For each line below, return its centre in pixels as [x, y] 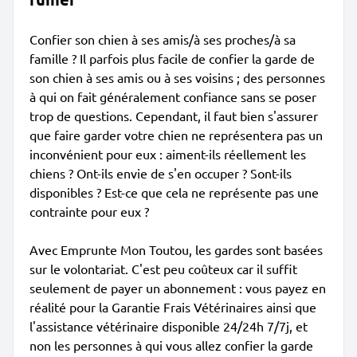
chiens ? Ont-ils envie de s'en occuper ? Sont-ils [161, 173]
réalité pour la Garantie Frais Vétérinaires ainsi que [173, 307]
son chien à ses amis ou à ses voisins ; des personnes [177, 77]
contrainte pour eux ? [89, 211]
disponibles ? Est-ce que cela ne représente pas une [174, 192]
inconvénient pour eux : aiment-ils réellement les [168, 154]
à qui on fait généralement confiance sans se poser [173, 96]
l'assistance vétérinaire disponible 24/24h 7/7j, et [169, 326]
